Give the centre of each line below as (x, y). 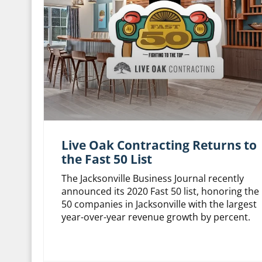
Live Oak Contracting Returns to (159, 145)
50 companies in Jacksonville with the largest (159, 204)
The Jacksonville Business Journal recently (152, 179)
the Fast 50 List (106, 159)
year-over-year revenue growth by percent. (156, 217)
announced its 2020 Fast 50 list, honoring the (160, 192)
